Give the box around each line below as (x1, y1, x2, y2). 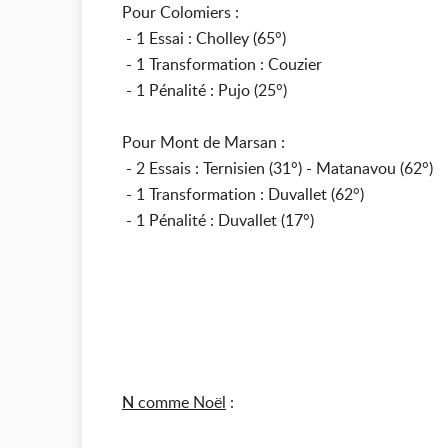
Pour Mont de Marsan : (122, 131, 285, 153)
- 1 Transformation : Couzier (122, 53, 322, 75)
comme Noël (134, 391, 226, 413)
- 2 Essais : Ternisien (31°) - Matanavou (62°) (122, 157, 433, 179)
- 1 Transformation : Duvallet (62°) (122, 183, 364, 205)
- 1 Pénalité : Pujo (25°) (122, 79, 287, 101)
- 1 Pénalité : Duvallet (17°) (122, 209, 314, 231)
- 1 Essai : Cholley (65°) (122, 27, 286, 49)
